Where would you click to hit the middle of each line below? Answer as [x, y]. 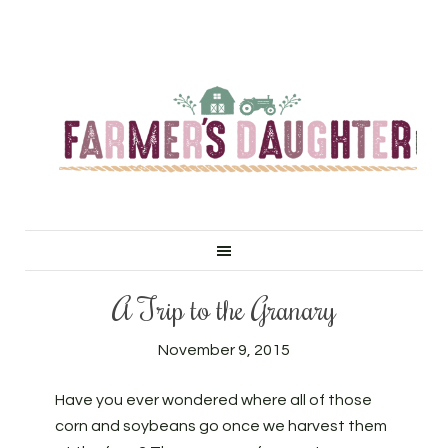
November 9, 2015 [224, 350]
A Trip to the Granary [224, 308]
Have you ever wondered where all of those [213, 400]
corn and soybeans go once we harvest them [220, 426]
